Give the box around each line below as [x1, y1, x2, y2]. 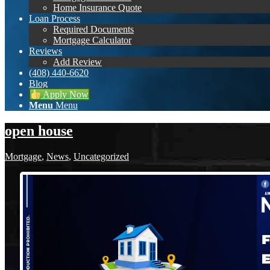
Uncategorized [74, 151, 129, 162]
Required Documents [53, 24, 134, 34]
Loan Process [29, 13, 80, 24]
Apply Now [41, 89, 89, 100]
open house [5, 123, 73, 139]
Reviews [29, 46, 62, 56]
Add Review [53, 57, 102, 67]
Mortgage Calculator [53, 35, 131, 45]
